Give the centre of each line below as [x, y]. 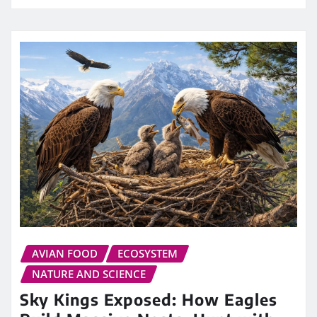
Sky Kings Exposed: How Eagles [149, 300]
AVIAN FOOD [65, 253]
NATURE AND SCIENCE [89, 273]
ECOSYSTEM [148, 253]
